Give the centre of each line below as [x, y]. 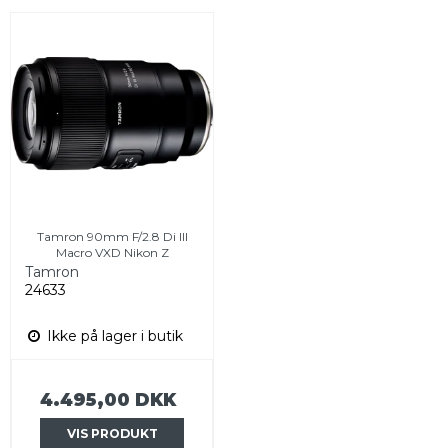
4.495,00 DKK [108, 399]
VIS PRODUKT [112, 433]
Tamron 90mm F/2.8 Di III [112, 236]
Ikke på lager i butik [113, 335]
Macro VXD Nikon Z [112, 252]
